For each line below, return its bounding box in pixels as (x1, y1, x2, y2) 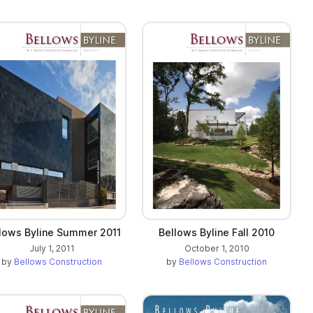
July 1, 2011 (29, 242, 75, 254)
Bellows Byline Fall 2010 (159, 226, 275, 238)
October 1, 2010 (184, 242, 249, 254)
